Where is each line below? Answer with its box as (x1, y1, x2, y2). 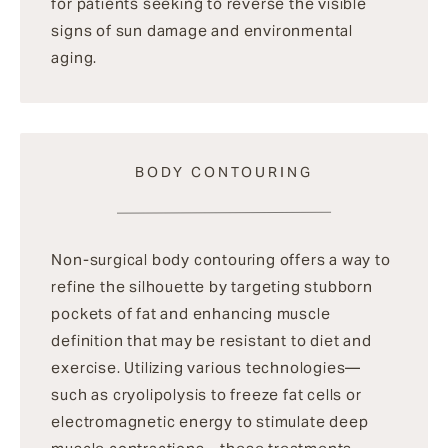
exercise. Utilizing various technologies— (51, 358, 362, 378)
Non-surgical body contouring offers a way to (51, 250, 391, 270)
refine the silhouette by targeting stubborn (51, 277, 373, 297)
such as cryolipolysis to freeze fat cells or (51, 385, 362, 405)
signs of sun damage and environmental (51, 21, 354, 41)
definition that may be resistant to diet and (51, 331, 372, 351)
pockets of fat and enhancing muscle (51, 304, 331, 324)
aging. (51, 48, 98, 68)
